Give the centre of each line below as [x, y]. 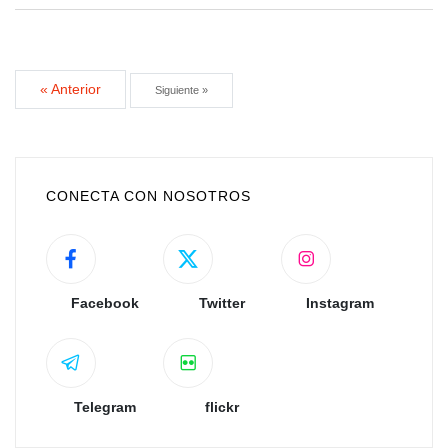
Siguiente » [181, 90]
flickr [222, 407]
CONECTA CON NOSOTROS [148, 196]
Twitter [222, 303]
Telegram [104, 407]
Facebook [104, 303]
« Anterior [70, 89]
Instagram [339, 303]
